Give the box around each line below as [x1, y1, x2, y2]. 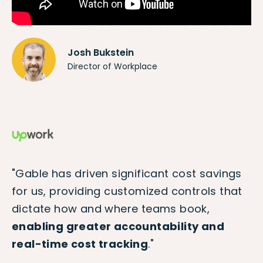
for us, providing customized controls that [12, 183, 242, 198]
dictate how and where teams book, [12, 201, 210, 216]
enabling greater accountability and [12, 218, 224, 234]
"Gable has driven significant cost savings [12, 166, 242, 181]
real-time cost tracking [12, 236, 149, 251]
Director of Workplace [68, 60, 157, 72]
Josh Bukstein [68, 45, 134, 59]
